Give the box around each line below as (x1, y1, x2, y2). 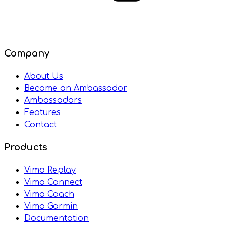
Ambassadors (24, 96, 82, 105)
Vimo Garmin (24, 201, 78, 211)
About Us (24, 72, 63, 81)
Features (24, 108, 61, 118)
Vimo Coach (24, 189, 74, 199)
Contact (24, 120, 57, 130)
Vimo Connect (24, 177, 82, 187)
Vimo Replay (24, 165, 76, 175)
